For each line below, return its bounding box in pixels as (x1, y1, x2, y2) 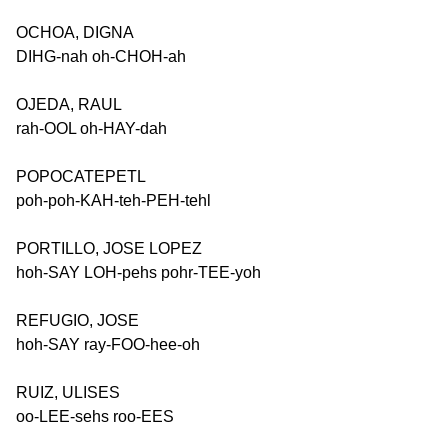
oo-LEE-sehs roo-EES (16, 408, 174, 425)
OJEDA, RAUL (16, 96, 122, 113)
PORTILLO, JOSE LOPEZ (16, 240, 202, 257)
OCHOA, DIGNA (16, 24, 134, 41)
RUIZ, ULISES (16, 384, 120, 401)
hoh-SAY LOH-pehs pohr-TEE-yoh (16, 264, 261, 281)
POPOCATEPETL (16, 168, 146, 185)
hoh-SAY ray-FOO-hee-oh (16, 336, 200, 353)
